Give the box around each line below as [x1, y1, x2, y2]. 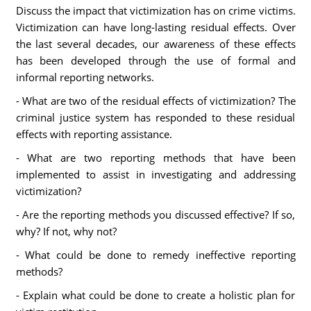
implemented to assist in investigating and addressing [15, 167, 296, 181]
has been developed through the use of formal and [15, 53, 296, 67]
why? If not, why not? [15, 224, 117, 238]
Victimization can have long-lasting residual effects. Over [15, 20, 296, 34]
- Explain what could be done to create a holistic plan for [15, 288, 296, 302]
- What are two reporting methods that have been [15, 151, 296, 165]
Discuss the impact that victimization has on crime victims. [15, 3, 296, 17]
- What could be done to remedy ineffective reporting [15, 248, 296, 262]
